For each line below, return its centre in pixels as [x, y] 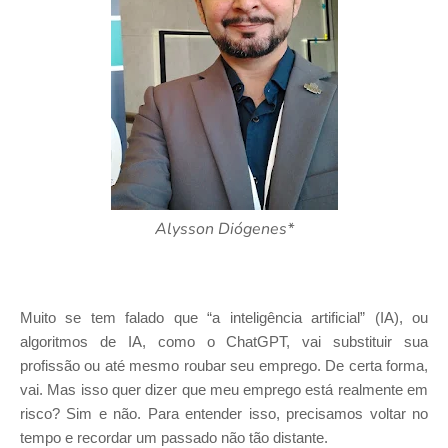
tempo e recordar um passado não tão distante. [174, 438]
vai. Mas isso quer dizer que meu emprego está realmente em [224, 390]
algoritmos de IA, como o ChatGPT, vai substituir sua [224, 342]
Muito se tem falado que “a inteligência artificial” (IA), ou [224, 318]
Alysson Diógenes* [224, 229]
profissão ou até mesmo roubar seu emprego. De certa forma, [224, 366]
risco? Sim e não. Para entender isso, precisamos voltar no [224, 414]
